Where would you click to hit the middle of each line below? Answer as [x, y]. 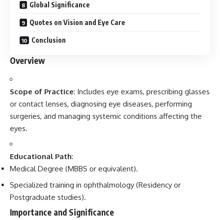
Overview [27, 60]
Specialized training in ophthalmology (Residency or [95, 185]
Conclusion [49, 40]
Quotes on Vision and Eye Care [77, 22]
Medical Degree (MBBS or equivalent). [74, 169]
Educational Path [41, 156]
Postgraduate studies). [48, 197]
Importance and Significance [62, 212]
